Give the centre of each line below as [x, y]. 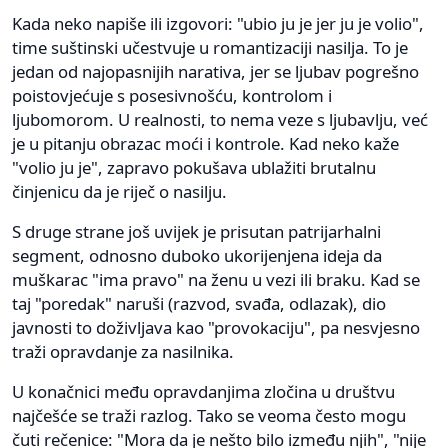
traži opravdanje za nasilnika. [123, 351]
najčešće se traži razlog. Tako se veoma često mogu [209, 415]
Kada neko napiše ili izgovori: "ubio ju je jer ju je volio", [218, 23]
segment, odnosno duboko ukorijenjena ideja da [197, 255]
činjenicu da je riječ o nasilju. [119, 191]
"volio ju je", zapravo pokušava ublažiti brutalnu [194, 167]
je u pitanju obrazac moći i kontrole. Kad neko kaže [205, 143]
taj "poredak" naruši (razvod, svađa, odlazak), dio [199, 303]
